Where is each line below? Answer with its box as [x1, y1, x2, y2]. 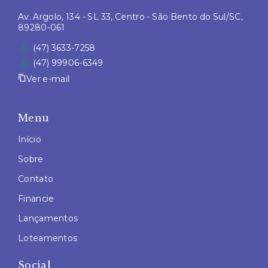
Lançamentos [18, 212, 78, 224]
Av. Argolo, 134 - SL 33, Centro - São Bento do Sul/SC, [18, 11, 243, 22]
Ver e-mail [26, 73, 70, 84]
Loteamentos [18, 232, 78, 243]
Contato [18, 173, 54, 184]
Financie [18, 193, 54, 204]
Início [18, 133, 41, 145]
